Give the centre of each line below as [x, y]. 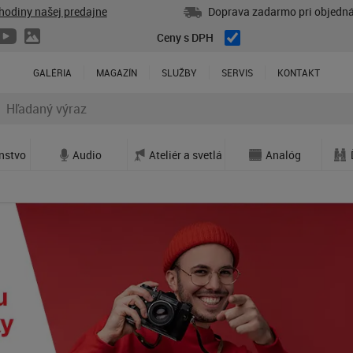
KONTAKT [299, 73]
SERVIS [237, 73]
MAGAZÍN [117, 73]
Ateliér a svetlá [185, 154]
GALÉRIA [52, 73]
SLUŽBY [179, 73]
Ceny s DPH [185, 38]
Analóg [284, 154]
